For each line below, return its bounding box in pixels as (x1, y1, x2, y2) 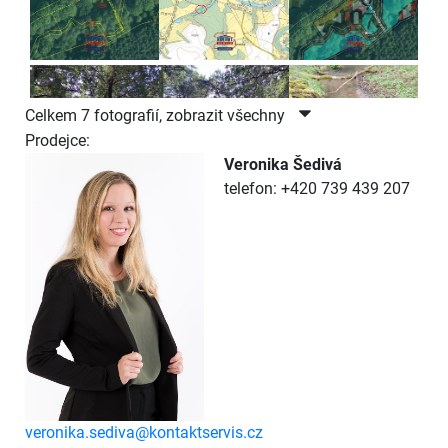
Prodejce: (25, 130, 90, 150)
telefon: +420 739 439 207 (224, 178, 410, 198)
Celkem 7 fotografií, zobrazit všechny (25, 105, 289, 125)
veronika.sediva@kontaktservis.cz (25, 422, 263, 442)
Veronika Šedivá (224, 154, 342, 174)
